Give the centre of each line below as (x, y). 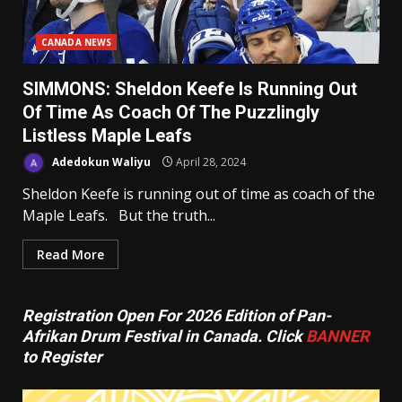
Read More (70, 255)
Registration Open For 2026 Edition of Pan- (177, 316)
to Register (62, 357)
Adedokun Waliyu (100, 162)
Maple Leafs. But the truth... (119, 216)
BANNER (338, 336)
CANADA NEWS (77, 43)
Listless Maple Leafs (107, 136)
